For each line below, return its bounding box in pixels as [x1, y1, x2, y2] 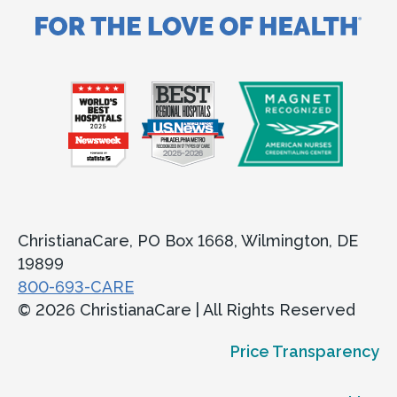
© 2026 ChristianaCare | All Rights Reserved [18, 300, 355, 319]
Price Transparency [230, 341, 379, 361]
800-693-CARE [18, 276, 134, 296]
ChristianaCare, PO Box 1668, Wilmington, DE [18, 230, 358, 250]
